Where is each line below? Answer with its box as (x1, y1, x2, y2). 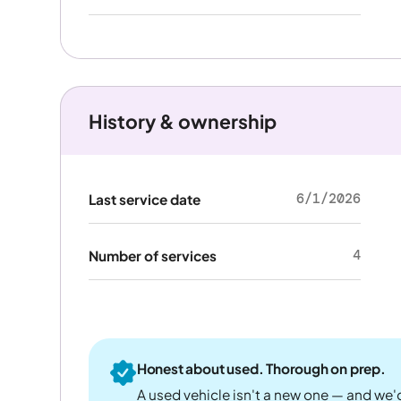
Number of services (88, 246, 217, 264)
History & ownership (88, 108, 277, 133)
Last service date (88, 191, 200, 209)
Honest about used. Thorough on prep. (136, 359, 386, 377)
